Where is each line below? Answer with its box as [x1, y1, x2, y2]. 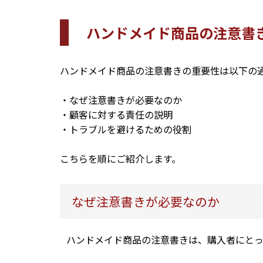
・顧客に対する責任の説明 [60, 107, 173, 122]
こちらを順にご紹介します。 [60, 151, 181, 166]
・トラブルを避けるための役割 [60, 122, 191, 137]
